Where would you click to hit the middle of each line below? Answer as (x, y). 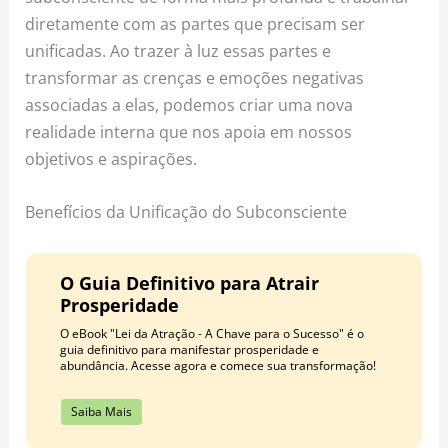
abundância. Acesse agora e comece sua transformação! (217, 366)
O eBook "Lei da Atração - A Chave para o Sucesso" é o (211, 334)
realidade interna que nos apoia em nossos (189, 132)
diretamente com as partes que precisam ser (195, 24)
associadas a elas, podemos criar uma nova (189, 105)
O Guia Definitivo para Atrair (189, 283)
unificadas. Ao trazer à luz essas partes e (178, 51)
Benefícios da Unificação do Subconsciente (186, 212)
